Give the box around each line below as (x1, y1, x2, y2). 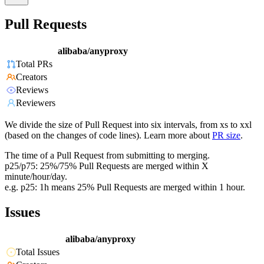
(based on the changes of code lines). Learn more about (5, 130, 210, 141)
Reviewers (16, 98, 55, 108)
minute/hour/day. (5, 171, 67, 182)
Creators (16, 72, 47, 82)
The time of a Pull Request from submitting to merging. (5, 150, 210, 161)
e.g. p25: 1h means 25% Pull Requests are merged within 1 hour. (5, 182, 245, 193)
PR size (212, 130, 240, 141)
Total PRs (16, 59, 52, 70)
